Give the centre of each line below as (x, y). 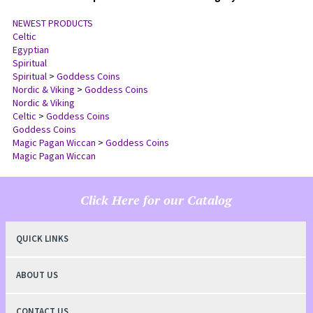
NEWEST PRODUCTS (52, 24)
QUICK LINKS (42, 240)
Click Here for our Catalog (155, 201)
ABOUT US (37, 276)
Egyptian (30, 51)
